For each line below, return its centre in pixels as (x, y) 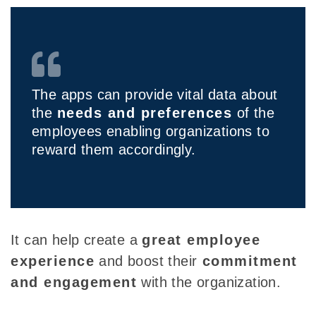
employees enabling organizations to (151, 132)
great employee (201, 240)
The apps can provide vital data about (155, 95)
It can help (47, 240)
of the (253, 113)
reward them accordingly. (114, 150)
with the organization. (209, 282)
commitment (247, 261)
